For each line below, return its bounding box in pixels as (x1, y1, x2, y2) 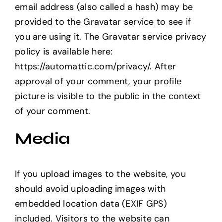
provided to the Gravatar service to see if (14, 16, 191, 28)
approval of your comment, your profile (14, 75, 182, 88)
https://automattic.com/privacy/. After (14, 60, 176, 73)
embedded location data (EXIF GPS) (14, 197, 167, 210)
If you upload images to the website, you (14, 167, 186, 180)
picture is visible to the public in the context (14, 90, 201, 103)
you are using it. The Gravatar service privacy (14, 31, 207, 43)
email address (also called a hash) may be (14, 1, 193, 13)
